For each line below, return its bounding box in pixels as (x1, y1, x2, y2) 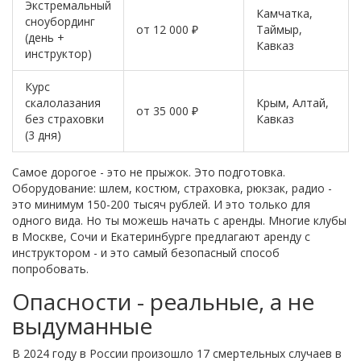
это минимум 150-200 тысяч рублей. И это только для (12, 196, 310, 212)
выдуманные (12, 309, 152, 341)
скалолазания (25, 94, 101, 110)
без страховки (25, 110, 104, 127)
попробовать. (12, 260, 89, 276)
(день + (25, 29, 64, 45)
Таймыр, (256, 21, 302, 37)
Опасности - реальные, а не (12, 285, 314, 317)
